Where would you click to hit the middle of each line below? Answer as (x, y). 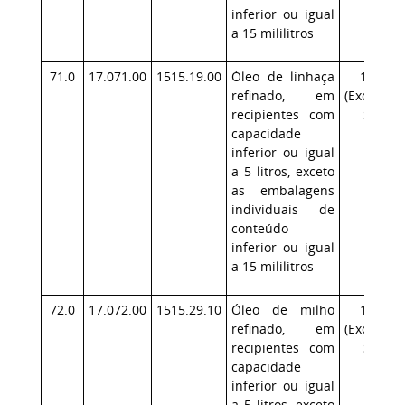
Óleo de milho (283, 310)
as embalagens (283, 190)
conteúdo (260, 228)
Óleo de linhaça (283, 76)
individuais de (283, 209)
